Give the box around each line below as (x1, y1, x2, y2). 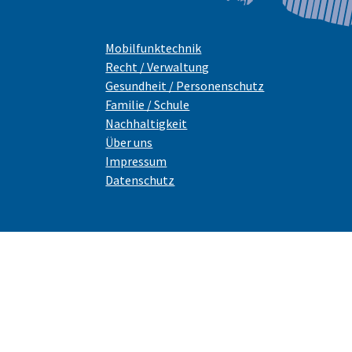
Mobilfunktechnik (105, 40, 202, 57)
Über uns (105, 134, 153, 151)
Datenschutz (105, 172, 175, 189)
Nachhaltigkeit (105, 115, 188, 132)
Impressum (105, 153, 167, 170)
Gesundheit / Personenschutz (105, 78, 265, 94)
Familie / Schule (105, 97, 190, 113)
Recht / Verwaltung (105, 59, 210, 75)
